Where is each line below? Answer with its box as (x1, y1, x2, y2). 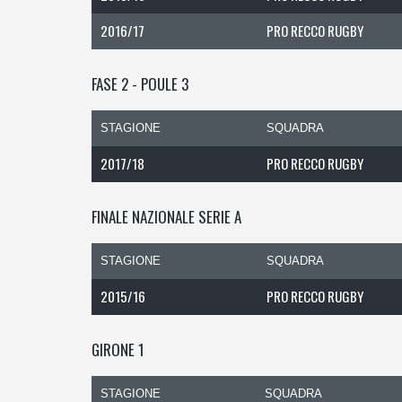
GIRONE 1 (92, 338, 144, 361)
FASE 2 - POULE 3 (92, 73, 188, 95)
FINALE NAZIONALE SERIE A (92, 205, 241, 228)
